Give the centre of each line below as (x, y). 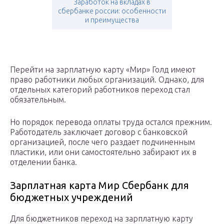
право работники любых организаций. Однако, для (107, 80)
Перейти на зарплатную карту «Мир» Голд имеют (103, 70)
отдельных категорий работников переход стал (100, 90)
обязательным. (38, 100)
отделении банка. (43, 162)
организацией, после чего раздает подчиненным (102, 142)
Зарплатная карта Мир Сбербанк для (99, 185)
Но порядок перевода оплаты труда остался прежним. (111, 122)
